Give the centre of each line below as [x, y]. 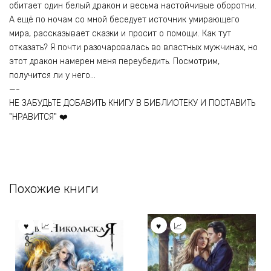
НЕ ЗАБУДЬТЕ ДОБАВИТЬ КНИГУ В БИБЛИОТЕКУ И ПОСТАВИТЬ [132, 103]
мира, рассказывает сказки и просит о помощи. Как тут [120, 33]
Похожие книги [54, 189]
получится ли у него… [52, 75]
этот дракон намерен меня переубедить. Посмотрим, [114, 61]
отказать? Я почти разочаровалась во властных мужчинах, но [133, 47]
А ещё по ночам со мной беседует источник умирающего [124, 19]
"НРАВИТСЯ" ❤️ [38, 117]
